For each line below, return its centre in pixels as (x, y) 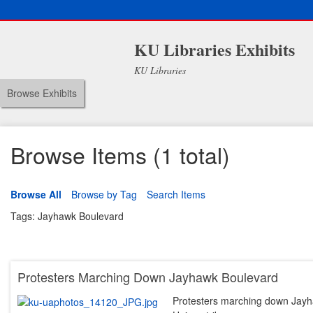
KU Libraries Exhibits (214, 49)
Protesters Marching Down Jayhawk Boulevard (148, 276)
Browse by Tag (104, 195)
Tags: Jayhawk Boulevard (67, 216)
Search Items (176, 195)
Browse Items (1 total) (120, 154)
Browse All (36, 195)
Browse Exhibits (42, 93)
